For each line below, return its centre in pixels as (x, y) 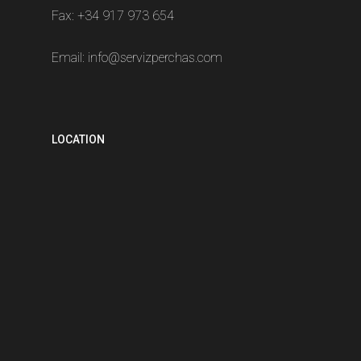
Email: (70, 58)
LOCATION (78, 140)
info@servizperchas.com (155, 58)
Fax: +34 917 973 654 (113, 16)
